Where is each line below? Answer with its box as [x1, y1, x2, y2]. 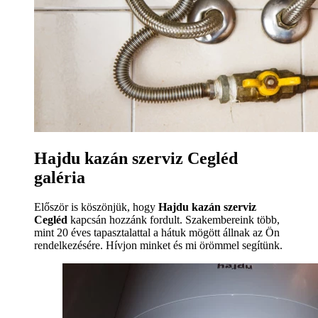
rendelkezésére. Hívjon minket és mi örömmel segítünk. [34, 239, 283, 252]
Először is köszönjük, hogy [34, 201, 158, 214]
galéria [34, 168, 85, 187]
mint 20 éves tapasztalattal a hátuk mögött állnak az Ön [34, 226, 280, 239]
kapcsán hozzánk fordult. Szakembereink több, [67, 214, 280, 226]
